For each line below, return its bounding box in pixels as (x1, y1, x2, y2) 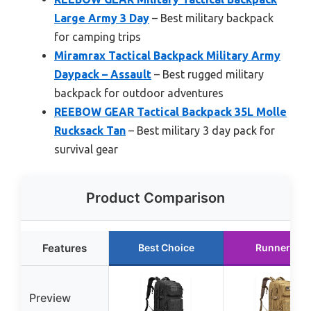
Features (42, 242, 87, 255)
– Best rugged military (151, 68, 264, 81)
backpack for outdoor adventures (54, 87, 224, 100)
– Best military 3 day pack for (126, 124, 275, 137)
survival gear (54, 143, 118, 156)
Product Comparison (86, 190, 225, 207)
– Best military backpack (149, 12, 274, 25)
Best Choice (137, 242, 194, 254)
